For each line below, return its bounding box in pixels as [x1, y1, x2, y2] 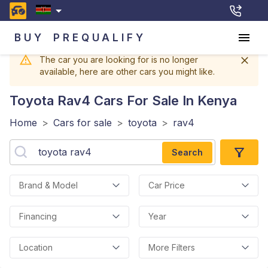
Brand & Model [19, 180, 78, 190]
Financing [19, 211, 57, 221]
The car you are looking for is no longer [39, 54, 198, 65]
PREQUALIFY [53, 31, 146, 44]
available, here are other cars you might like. [39, 66, 215, 77]
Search [172, 147, 203, 157]
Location [19, 242, 53, 252]
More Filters [148, 242, 195, 252]
